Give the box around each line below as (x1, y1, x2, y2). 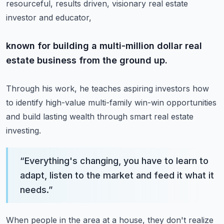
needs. (20, 184, 48, 195)
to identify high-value (6, 97, 85, 107)
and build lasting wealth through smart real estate (6, 111, 193, 121)
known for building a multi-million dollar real (6, 40, 202, 51)
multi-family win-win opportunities (88, 97, 216, 107)
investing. (6, 125, 41, 135)
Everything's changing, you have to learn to (24, 155, 208, 166)
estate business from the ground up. (6, 55, 167, 65)
